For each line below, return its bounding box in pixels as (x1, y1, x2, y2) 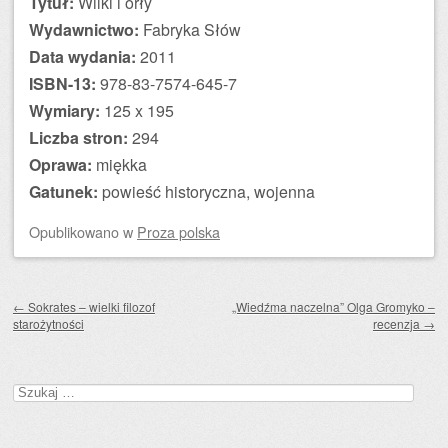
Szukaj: (12, 380, 56, 399)
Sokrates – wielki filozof (25, 298, 155, 315)
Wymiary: (29, 99, 100, 122)
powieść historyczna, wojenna (98, 180, 315, 203)
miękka (92, 153, 147, 176)
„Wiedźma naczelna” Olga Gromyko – (232, 298, 435, 315)
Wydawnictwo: (29, 18, 139, 41)
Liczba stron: (29, 126, 128, 149)
